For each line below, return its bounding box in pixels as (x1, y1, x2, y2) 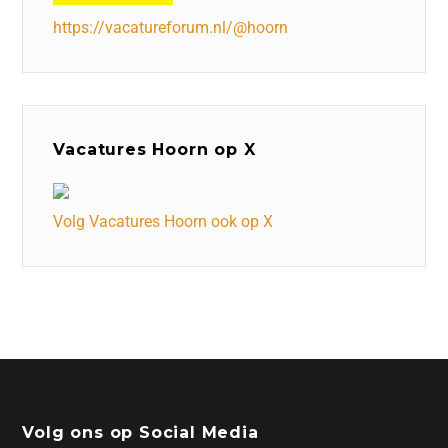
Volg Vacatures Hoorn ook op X (53, 211, 274, 231)
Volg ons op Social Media (22, 422, 259, 442)
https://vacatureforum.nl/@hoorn (53, 17, 289, 37)
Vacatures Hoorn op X (53, 139, 256, 159)
